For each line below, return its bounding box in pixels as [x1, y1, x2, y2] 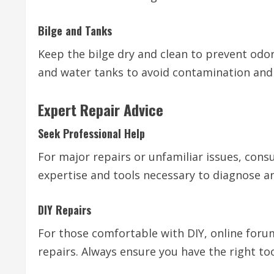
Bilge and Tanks [38, 23, 112, 39]
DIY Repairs [38, 202, 91, 218]
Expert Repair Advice [38, 98, 163, 121]
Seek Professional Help [38, 125, 145, 142]
